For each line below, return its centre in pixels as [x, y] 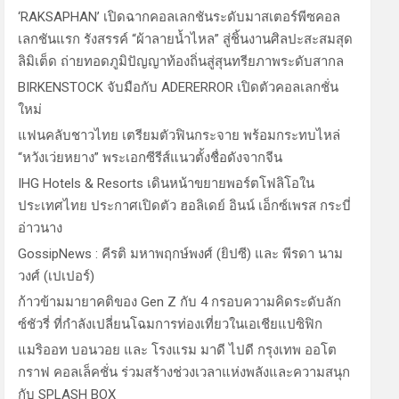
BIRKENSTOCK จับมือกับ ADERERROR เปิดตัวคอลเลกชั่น [179, 87]
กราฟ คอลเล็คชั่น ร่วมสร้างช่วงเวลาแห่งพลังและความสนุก [184, 372]
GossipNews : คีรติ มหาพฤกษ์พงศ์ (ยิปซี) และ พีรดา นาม [181, 254]
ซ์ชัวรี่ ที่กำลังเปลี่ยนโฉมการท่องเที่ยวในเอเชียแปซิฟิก [171, 324]
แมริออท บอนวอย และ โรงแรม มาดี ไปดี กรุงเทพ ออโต [178, 350]
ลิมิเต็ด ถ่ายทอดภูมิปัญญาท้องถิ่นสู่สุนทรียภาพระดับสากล [181, 61]
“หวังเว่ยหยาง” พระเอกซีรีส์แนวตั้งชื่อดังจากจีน [151, 158]
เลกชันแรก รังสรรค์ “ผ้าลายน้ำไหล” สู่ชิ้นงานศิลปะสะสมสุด [186, 39]
